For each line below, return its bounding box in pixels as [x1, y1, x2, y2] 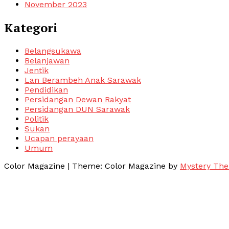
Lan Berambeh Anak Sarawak [25, 75, 141, 85]
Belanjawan [25, 55, 70, 65]
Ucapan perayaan [25, 133, 94, 143]
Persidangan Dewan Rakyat [25, 94, 131, 104]
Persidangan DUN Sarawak [25, 104, 130, 114]
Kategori [4, 19, 58, 36]
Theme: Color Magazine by [72, 161, 180, 171]
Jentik [25, 65, 49, 75]
